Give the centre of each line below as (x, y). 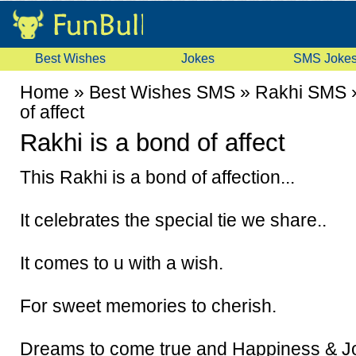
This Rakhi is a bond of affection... (157, 177)
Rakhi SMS (301, 92)
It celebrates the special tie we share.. (173, 220)
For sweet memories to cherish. (148, 306)
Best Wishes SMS (162, 92)
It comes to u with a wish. (122, 263)
